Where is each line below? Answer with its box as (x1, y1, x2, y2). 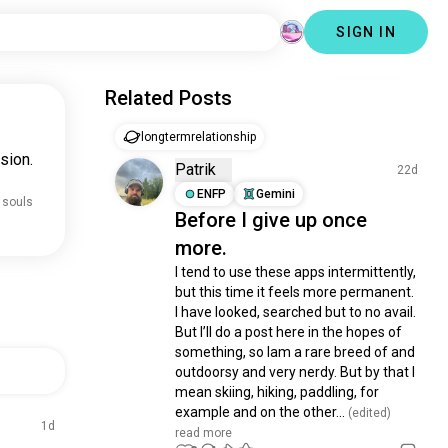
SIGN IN (336, 24, 396, 40)
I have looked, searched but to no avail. (175, 304, 417, 320)
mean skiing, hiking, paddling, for (175, 384, 380, 400)
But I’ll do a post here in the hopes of (175, 324, 403, 340)
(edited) (345, 406, 392, 420)
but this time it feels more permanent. (175, 284, 415, 300)
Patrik (175, 160, 217, 179)
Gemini (256, 187, 296, 201)
